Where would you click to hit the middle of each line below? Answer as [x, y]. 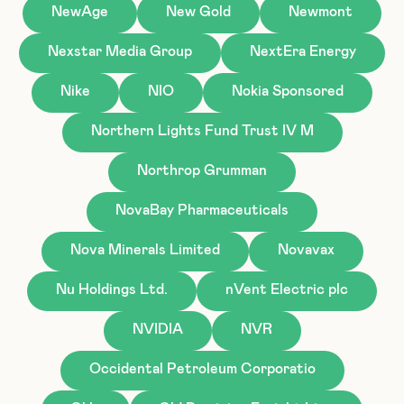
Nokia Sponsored [288, 91]
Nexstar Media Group [120, 51]
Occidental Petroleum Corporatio [202, 368]
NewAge [80, 11]
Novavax [306, 249]
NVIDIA [157, 329]
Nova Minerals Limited [145, 249]
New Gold [198, 11]
